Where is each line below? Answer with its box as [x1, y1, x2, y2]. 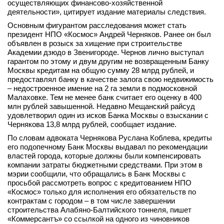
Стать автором [40, 40, 91, 48]
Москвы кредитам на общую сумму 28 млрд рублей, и [7, 66, 194, 74]
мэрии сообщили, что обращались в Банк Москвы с [7, 169, 186, 178]
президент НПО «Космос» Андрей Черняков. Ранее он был [7, 30, 211, 38]
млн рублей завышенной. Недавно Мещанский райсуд [7, 102, 195, 110]
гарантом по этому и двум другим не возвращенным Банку [7, 57, 209, 65]
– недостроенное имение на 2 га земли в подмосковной [7, 84, 197, 92]
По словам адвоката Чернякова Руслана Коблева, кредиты [7, 133, 212, 142]
